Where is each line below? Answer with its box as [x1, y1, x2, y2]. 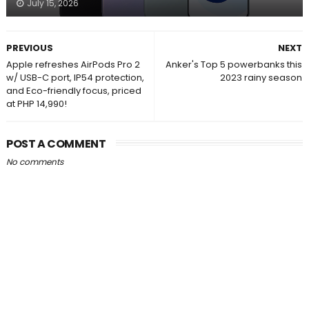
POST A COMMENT [6, 136, 106, 152]
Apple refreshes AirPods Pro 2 [6, 58, 140, 72]
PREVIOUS [6, 41, 53, 55]
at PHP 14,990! [6, 97, 67, 111]
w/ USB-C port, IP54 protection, [6, 71, 144, 85]
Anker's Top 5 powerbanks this [166, 58, 303, 72]
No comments [6, 156, 63, 168]
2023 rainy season [220, 71, 303, 85]
